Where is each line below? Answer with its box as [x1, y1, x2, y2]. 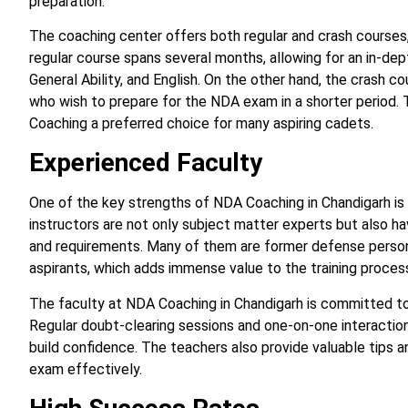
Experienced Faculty [29, 148, 262, 178]
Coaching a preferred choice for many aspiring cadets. [29, 115, 373, 133]
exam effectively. [29, 360, 142, 378]
